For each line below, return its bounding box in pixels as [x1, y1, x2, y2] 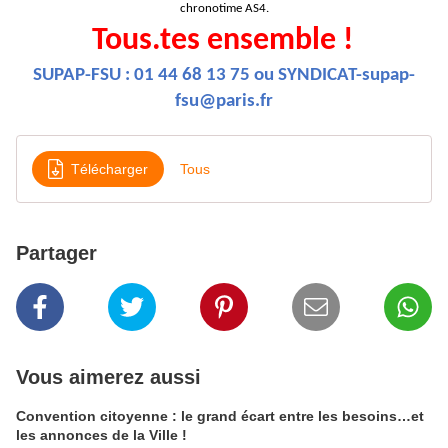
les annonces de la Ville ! [16, 427, 187, 443]
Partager [16, 242, 97, 264]
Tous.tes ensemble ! [91, 25, 353, 57]
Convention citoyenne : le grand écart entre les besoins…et [16, 408, 424, 424]
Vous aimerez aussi [16, 366, 201, 388]
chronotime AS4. [179, 2, 269, 15]
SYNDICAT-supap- [278, 66, 415, 85]
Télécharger [71, 160, 148, 177]
